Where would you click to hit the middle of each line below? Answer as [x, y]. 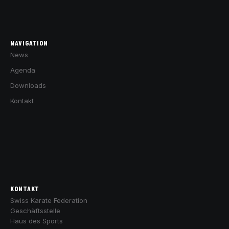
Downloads [28, 85]
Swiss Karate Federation [49, 201]
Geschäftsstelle [35, 211]
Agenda [23, 70]
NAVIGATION [29, 42]
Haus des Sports [37, 221]
